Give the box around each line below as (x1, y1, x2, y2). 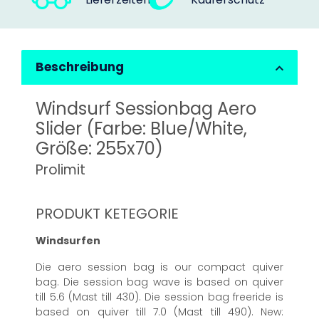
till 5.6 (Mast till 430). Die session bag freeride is (36, 290, 283, 305)
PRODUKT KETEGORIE (36, 204, 179, 224)
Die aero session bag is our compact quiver (36, 260, 283, 275)
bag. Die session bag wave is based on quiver (36, 275, 283, 290)
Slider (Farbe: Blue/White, (36, 117, 247, 141)
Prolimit (36, 160, 85, 180)
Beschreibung (36, 58, 124, 76)
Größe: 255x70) (36, 137, 163, 161)
